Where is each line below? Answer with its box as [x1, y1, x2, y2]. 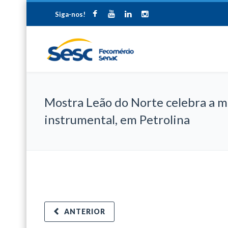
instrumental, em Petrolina [44, 112, 190, 127]
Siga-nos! [55, 10, 85, 18]
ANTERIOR [64, 207, 105, 216]
